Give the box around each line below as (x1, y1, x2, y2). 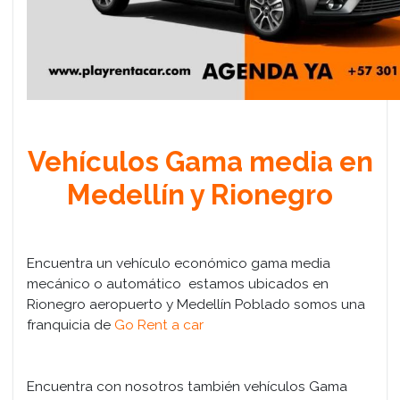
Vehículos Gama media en (27, 145, 373, 178)
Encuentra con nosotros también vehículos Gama (27, 377, 347, 395)
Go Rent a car (114, 315, 204, 333)
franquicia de (27, 315, 114, 333)
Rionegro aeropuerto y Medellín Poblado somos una (27, 295, 365, 312)
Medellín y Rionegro (67, 178, 333, 211)
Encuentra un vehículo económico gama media (27, 254, 330, 271)
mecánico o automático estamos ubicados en (27, 274, 329, 292)
